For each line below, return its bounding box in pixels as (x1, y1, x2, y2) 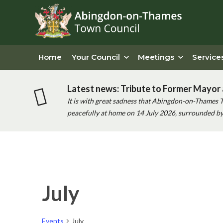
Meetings (138, 52, 174, 62)
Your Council (72, 52, 120, 62)
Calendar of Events (41, 178, 161, 195)
